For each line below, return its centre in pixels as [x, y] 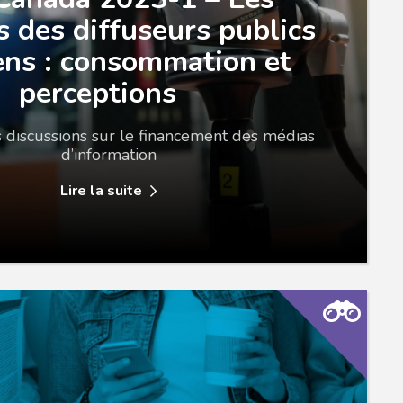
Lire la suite [101, 191]
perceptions [97, 93]
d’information [108, 155]
